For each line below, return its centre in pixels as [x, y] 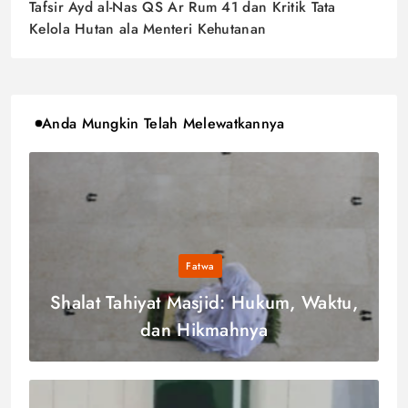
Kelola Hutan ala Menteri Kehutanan [148, 28]
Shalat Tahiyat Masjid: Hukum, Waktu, [204, 302]
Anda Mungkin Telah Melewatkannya [163, 123]
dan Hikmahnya [204, 330]
